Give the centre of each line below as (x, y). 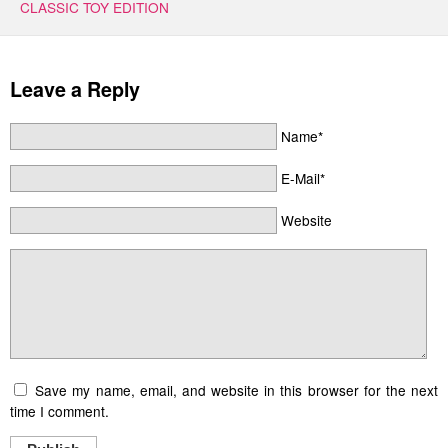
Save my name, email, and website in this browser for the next (234, 389)
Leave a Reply (75, 89)
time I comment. (59, 410)
